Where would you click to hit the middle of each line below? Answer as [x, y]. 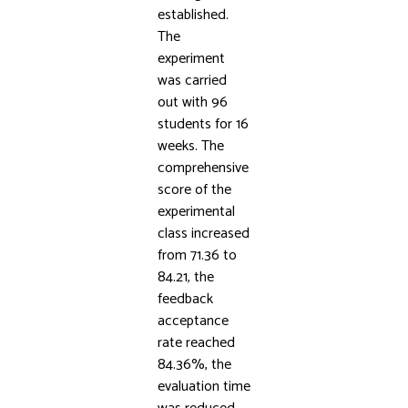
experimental [196, 212]
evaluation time [204, 387]
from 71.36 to [197, 255]
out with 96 [192, 102]
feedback [185, 299]
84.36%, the [194, 365]
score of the [194, 190]
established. [193, 15]
